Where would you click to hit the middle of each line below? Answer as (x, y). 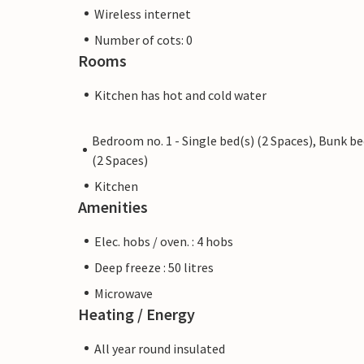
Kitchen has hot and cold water (180, 95)
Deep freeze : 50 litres (154, 267)
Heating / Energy (136, 314)
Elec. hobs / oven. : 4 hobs (164, 241)
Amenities (113, 206)
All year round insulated (160, 348)
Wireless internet (143, 13)
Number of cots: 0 (143, 39)
